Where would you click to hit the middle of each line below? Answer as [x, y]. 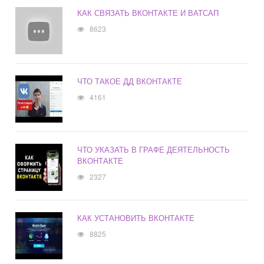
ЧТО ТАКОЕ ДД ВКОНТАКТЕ [130, 81]
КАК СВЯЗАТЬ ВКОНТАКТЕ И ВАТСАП [148, 13]
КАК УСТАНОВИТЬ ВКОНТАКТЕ [136, 218]
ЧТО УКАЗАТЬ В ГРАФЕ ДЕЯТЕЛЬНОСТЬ [154, 150]
